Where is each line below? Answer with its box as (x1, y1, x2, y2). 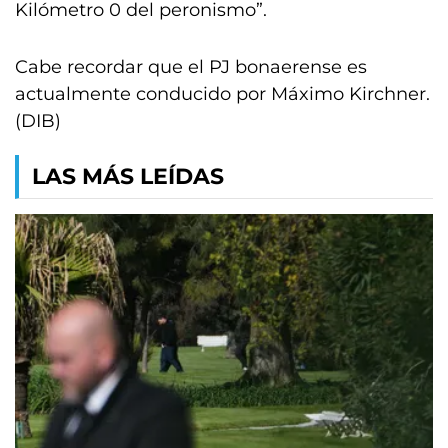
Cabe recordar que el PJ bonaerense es (15, 56, 367, 78)
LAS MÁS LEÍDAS (32, 163, 224, 190)
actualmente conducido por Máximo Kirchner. (15, 83, 430, 105)
